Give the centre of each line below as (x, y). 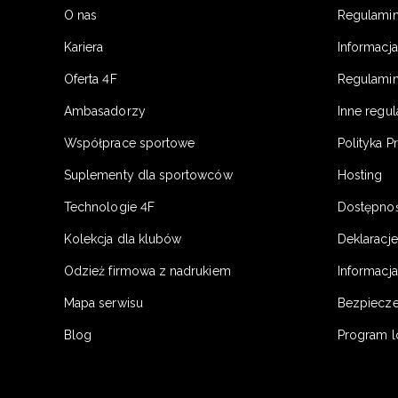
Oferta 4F (91, 80)
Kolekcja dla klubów (123, 239)
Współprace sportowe (131, 143)
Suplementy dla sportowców (148, 175)
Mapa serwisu (103, 303)
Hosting (360, 175)
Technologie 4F (109, 207)
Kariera (84, 48)
